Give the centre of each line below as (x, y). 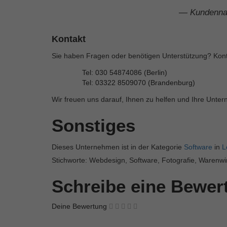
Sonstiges (93, 125)
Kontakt (69, 39)
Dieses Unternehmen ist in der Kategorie (118, 147)
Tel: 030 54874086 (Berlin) (125, 72)
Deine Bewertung (79, 206)
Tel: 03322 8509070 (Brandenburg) (139, 82)
